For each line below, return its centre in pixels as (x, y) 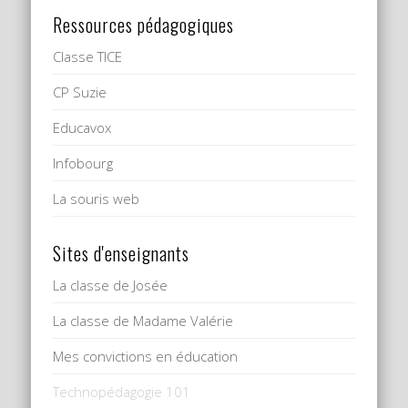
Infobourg (83, 163)
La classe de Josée (111, 286)
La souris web (97, 199)
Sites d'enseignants (122, 254)
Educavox (82, 128)
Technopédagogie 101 (122, 392)
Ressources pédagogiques (144, 25)
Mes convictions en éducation (146, 357)
